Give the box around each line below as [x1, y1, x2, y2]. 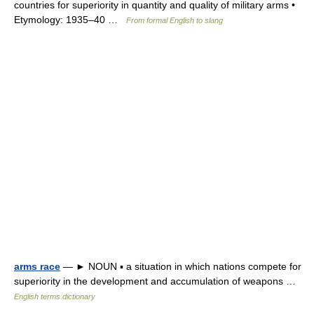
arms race [14, 261, 60, 272]
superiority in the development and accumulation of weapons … [14, 275, 301, 287]
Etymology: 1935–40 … [14, 14, 126, 25]
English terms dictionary [14, 292, 95, 301]
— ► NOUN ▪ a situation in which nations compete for [60, 261, 301, 272]
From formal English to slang [126, 16, 223, 25]
